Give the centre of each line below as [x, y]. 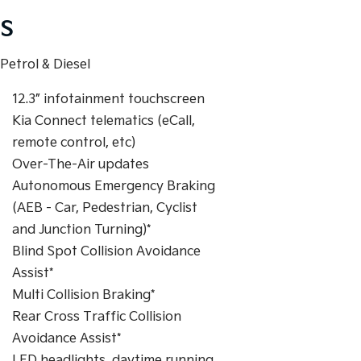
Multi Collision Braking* [83, 295]
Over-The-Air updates [81, 165]
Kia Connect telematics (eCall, [104, 121]
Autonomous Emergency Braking [114, 187]
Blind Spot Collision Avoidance [106, 252]
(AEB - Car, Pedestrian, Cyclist [105, 208]
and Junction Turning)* [81, 230]
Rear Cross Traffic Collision [97, 317]
